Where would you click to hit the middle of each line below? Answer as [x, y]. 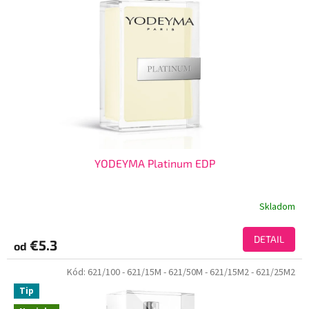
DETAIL [269, 239]
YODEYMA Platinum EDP [154, 163]
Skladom [277, 207]
